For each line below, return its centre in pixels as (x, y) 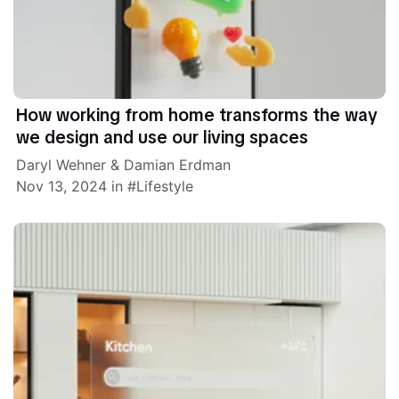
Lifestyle (165, 187)
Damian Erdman (178, 165)
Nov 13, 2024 (62, 187)
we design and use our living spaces (163, 138)
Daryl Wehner (61, 165)
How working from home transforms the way (197, 116)
